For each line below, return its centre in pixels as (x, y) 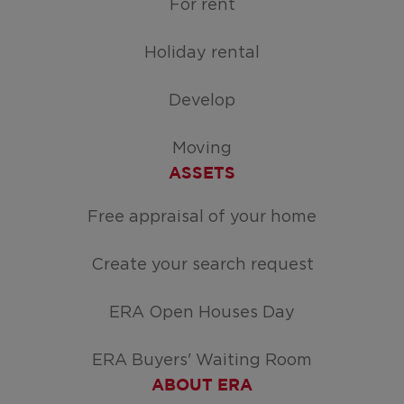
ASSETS (202, 174)
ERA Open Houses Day (202, 313)
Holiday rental (202, 53)
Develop (202, 101)
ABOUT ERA (202, 386)
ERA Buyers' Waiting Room (202, 361)
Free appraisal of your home (202, 217)
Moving (202, 149)
